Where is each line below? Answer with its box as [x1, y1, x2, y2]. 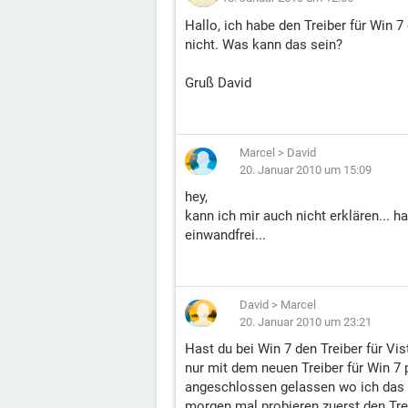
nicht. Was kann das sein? [185, 36, 342, 53]
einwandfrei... [185, 227, 266, 243]
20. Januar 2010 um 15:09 [240, 163, 372, 177]
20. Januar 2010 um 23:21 [240, 315, 372, 329]
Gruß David [185, 75, 251, 91]
